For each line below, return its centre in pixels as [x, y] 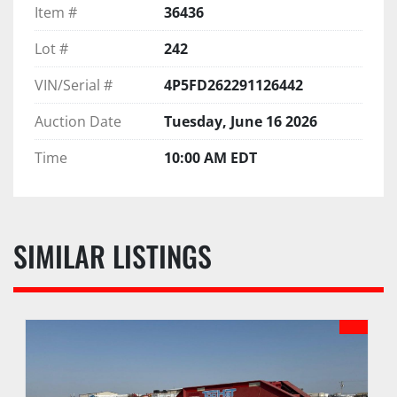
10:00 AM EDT [210, 157]
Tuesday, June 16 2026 [241, 121]
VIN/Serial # [74, 85]
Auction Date [78, 121]
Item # [56, 12]
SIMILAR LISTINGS [120, 255]
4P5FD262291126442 [234, 85]
